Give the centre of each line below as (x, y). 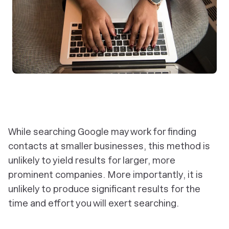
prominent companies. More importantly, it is (106, 175)
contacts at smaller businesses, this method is (109, 146)
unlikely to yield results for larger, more (92, 160)
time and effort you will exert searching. (94, 203)
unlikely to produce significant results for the (104, 189)
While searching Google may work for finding (102, 132)
